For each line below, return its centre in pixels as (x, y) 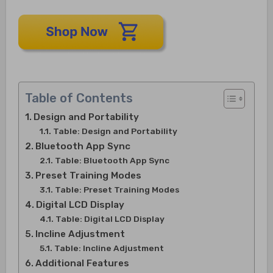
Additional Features (82, 264)
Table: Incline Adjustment (109, 248)
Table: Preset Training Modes (117, 190)
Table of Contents (79, 98)
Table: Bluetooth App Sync (112, 161)
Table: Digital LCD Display (110, 219)
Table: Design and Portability (115, 131)
